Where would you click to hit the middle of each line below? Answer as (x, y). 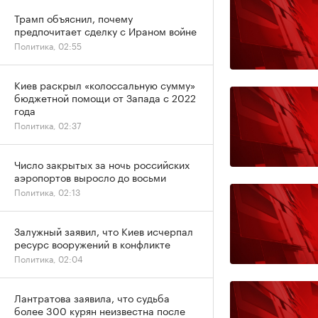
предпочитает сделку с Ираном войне (105, 31)
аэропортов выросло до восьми (90, 177)
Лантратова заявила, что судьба (92, 297)
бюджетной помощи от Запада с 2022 (105, 97)
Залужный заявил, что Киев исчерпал (104, 231)
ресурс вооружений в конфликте (92, 243)
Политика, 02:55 (48, 45)
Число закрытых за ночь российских (102, 164)
